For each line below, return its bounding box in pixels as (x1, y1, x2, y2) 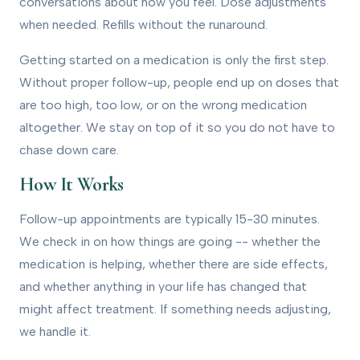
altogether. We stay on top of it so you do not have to (19, 119, 335, 135)
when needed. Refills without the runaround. (19, 16, 268, 32)
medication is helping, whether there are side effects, (19, 256, 328, 272)
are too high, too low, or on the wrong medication (19, 96, 307, 112)
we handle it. (19, 323, 91, 339)
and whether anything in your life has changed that (19, 278, 307, 294)
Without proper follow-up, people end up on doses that (19, 74, 339, 90)
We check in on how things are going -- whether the (19, 233, 321, 249)
